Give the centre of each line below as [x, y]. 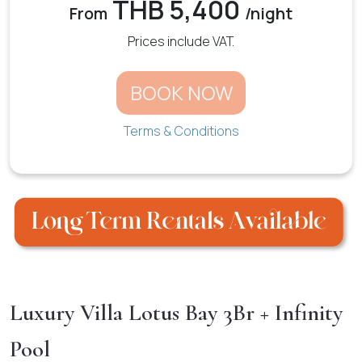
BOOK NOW [181, 93]
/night [269, 13]
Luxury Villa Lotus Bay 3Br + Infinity [176, 312]
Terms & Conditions [181, 131]
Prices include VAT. [181, 41]
